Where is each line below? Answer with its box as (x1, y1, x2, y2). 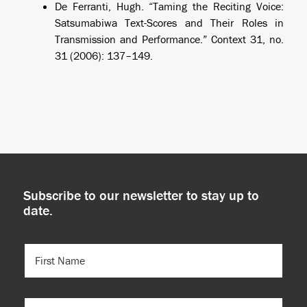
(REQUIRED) (49, 258, 102, 269)
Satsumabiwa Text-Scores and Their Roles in (54, 16, 284, 29)
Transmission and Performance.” (54, 32, 212, 46)
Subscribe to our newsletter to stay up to (23, 186, 259, 204)
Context (211, 32, 247, 46)
